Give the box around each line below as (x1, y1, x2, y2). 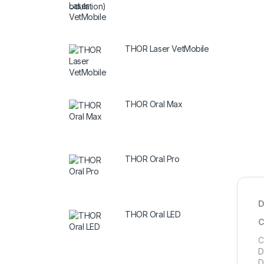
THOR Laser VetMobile (125, 43, 209, 54)
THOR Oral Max (125, 98, 183, 109)
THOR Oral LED (125, 209, 181, 220)
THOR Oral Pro (125, 154, 180, 164)
